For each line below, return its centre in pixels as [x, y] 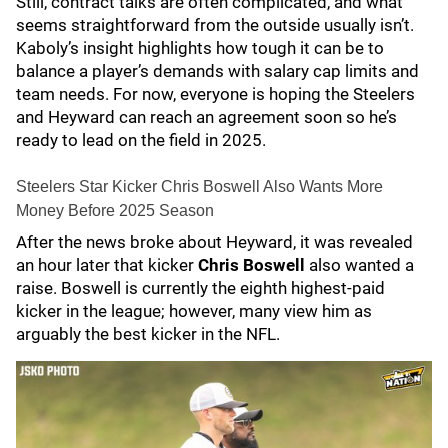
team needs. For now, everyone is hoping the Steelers [215, 94]
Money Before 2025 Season [115, 210]
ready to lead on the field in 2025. [141, 140]
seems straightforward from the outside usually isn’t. [215, 25]
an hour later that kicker [107, 265]
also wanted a [359, 265]
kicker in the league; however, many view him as [194, 311]
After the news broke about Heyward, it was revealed [214, 242]
